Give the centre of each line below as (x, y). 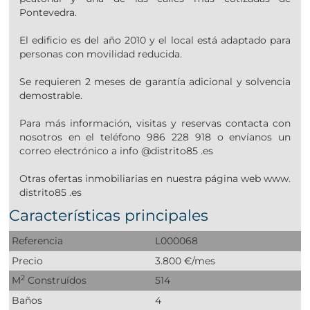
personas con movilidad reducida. (100, 54)
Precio (28, 261)
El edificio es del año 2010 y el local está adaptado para (155, 40)
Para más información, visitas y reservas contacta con (155, 124)
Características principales (109, 216)
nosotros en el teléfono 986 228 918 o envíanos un (155, 137)
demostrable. (51, 96)
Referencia (38, 241)
